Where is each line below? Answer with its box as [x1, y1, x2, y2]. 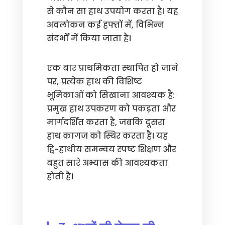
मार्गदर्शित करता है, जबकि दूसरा [46, 117, 165, 128]
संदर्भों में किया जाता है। [46, 33, 131, 44]
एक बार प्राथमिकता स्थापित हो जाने [46, 62, 178, 74]
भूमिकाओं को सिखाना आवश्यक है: [46, 89, 175, 101]
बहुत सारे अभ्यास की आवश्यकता [46, 157, 168, 169]
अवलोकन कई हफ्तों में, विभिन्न [46, 19, 164, 31]
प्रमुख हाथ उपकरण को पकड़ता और [46, 103, 176, 115]
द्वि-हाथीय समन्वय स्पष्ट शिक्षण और [46, 144, 176, 155]
